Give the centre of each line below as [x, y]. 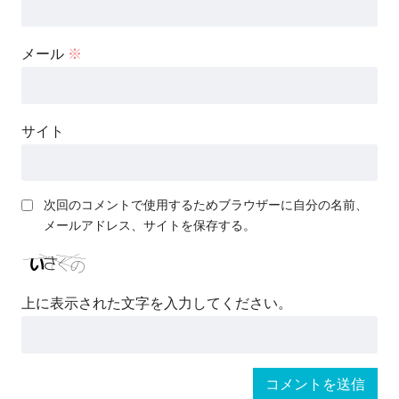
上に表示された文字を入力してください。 [157, 304]
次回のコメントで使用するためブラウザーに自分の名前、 [206, 205]
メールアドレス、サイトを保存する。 [150, 226]
